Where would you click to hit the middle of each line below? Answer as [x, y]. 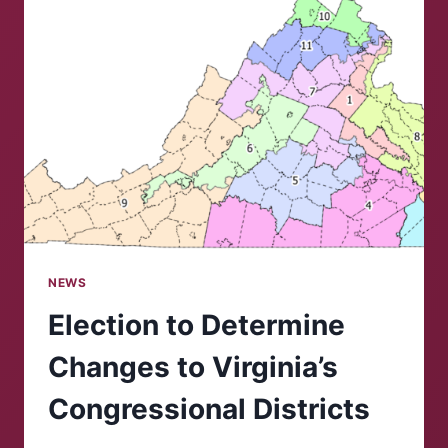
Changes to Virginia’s [193, 366]
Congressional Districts [209, 408]
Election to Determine [196, 324]
